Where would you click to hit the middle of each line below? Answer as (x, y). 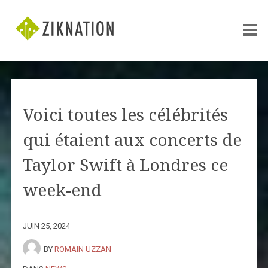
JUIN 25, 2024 (46, 226)
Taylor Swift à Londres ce (125, 165)
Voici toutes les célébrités (125, 115)
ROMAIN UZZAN (83, 249)
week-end (62, 190)
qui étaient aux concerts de (132, 140)
